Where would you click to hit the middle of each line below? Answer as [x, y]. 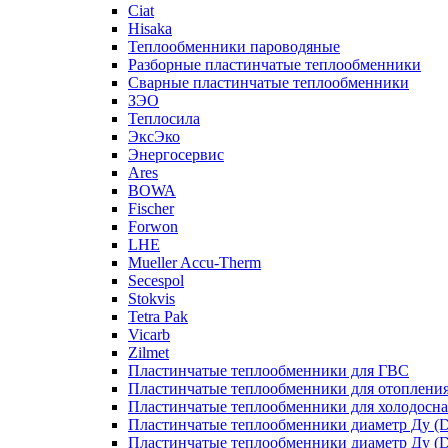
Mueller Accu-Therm [194, 262]
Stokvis [151, 298]
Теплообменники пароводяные [234, 46]
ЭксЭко [154, 136]
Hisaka [150, 28]
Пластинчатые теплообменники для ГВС [268, 370]
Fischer [151, 208]
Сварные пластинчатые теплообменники [268, 82]
